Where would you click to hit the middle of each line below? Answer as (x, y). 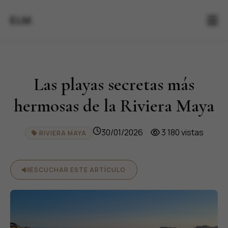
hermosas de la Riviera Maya (114, 106)
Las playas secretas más (114, 84)
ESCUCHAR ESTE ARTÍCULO (78, 170)
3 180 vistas (181, 132)
